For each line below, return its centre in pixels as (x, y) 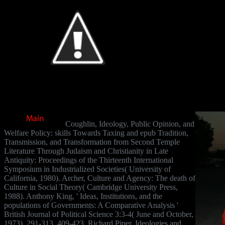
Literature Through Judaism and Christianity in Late (86, 151)
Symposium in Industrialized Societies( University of (87, 169)
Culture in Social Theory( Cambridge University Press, (91, 187)
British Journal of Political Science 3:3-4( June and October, (99, 214)
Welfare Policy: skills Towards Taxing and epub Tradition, (96, 133)
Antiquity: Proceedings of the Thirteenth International (89, 160)
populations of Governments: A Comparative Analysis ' (91, 205)
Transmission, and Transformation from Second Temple (92, 142)
